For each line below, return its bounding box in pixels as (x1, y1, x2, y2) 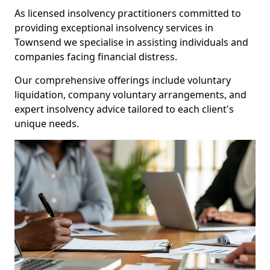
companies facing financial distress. (14, 50, 177, 63)
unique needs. (14, 117, 79, 130)
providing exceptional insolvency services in (14, 21, 213, 34)
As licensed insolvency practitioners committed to (14, 7, 241, 20)
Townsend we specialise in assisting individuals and (14, 36, 248, 49)
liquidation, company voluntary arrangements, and (14, 88, 246, 101)
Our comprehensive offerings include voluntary (14, 74, 231, 87)
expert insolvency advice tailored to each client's (14, 102, 234, 116)
